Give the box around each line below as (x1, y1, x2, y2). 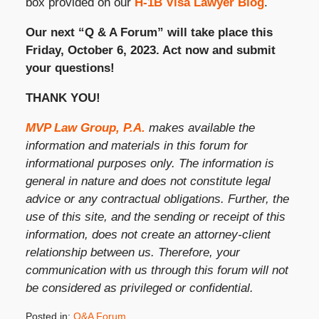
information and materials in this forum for (25, 138, 248, 152)
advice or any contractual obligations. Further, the (25, 192, 289, 206)
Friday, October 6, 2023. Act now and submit (25, 43, 276, 57)
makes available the (145, 120, 255, 135)
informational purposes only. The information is (25, 156, 274, 170)
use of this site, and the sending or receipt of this (25, 209, 286, 224)
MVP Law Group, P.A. (25, 120, 145, 135)
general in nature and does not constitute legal (25, 174, 271, 188)
